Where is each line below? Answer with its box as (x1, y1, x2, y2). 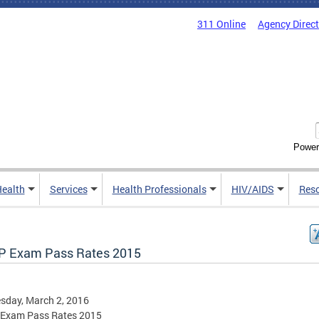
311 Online (197, 17, 246, 31)
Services (49, 182, 88, 197)
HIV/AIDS (231, 182, 274, 197)
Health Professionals (112, 182, 206, 197)
